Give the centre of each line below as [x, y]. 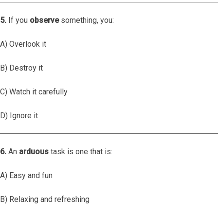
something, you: [86, 20]
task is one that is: [81, 152]
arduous [34, 152]
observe [44, 20]
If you [18, 20]
